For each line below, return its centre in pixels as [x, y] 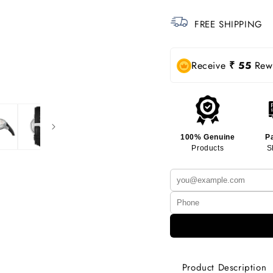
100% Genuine [208, 137]
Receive [210, 65]
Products [208, 148]
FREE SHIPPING [229, 25]
